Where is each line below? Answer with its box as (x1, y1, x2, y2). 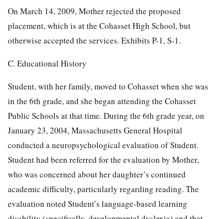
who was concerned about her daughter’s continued (8, 168, 186, 180)
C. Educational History (8, 57, 87, 69)
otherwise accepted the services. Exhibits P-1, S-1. (8, 34, 181, 46)
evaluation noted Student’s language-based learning (8, 197, 187, 209)
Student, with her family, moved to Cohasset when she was (8, 80, 208, 92)
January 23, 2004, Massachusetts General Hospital (8, 124, 182, 136)
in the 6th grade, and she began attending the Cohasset (8, 95, 196, 107)
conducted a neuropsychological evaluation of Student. (8, 139, 198, 151)
